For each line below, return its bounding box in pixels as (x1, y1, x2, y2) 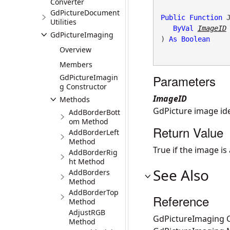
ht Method (69, 157, 105, 166)
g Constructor (60, 82, 107, 91)
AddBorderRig (69, 147, 118, 157)
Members (60, 60, 92, 69)
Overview (60, 45, 91, 54)
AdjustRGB (69, 207, 105, 217)
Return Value (153, 123, 223, 141)
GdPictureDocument (50, 8, 120, 17)
